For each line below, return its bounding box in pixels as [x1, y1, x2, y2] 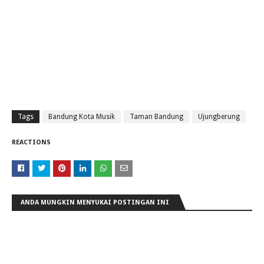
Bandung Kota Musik [48, 113, 115, 121]
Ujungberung [198, 113, 240, 121]
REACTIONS [12, 138, 51, 146]
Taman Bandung [130, 113, 183, 121]
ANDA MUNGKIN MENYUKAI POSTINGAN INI [21, 199, 169, 206]
